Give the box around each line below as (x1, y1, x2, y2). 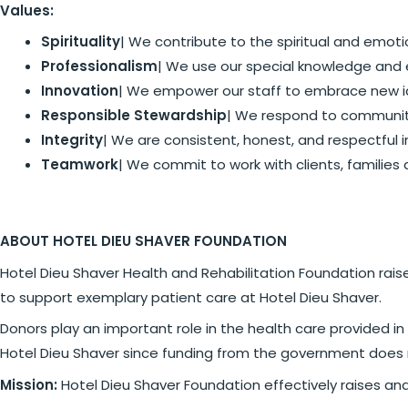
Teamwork (41, 155, 118, 174)
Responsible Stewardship (41, 106, 227, 125)
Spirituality (41, 32, 120, 51)
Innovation (41, 81, 118, 100)
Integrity (41, 130, 103, 149)
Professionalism (41, 56, 158, 76)
